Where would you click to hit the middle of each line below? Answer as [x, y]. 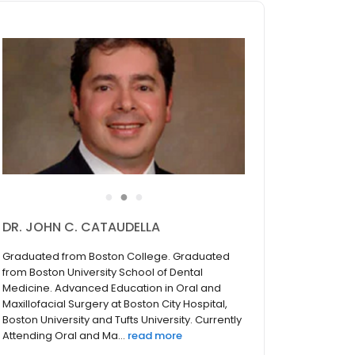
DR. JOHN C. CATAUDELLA [81, 227]
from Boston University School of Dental [103, 273]
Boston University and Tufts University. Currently [122, 320]
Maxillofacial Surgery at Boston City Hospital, [115, 304]
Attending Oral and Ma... [64, 336]
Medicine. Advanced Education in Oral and [112, 288]
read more [155, 336]
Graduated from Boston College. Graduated [116, 257]
